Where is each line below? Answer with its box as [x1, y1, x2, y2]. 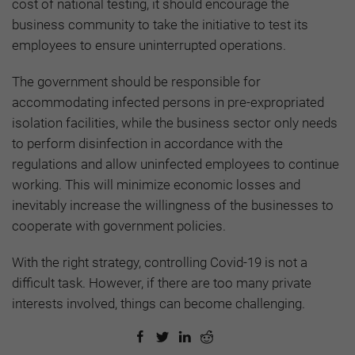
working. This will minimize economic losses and [12, 177, 300, 193]
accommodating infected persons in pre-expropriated [12, 94, 324, 111]
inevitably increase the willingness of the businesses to [12, 197, 334, 214]
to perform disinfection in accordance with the [12, 136, 283, 152]
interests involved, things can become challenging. [12, 296, 305, 312]
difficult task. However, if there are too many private [12, 275, 311, 292]
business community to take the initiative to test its [12, 17, 308, 33]
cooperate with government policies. [12, 218, 226, 235]
